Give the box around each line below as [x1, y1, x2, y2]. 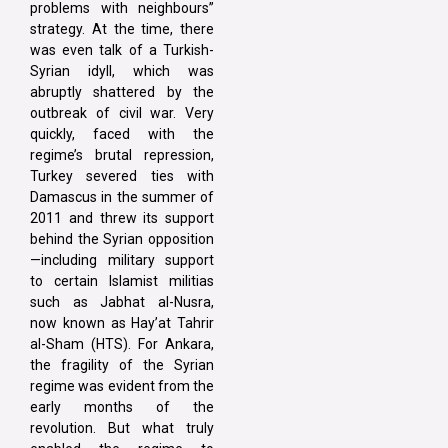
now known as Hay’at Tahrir [30, 314, 214, 331]
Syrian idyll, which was [30, 62, 214, 79]
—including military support [30, 251, 214, 268]
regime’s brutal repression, [30, 146, 214, 163]
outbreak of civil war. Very [30, 104, 214, 121]
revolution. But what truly [30, 419, 214, 436]
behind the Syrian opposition [30, 230, 214, 247]
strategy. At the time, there [30, 20, 214, 37]
